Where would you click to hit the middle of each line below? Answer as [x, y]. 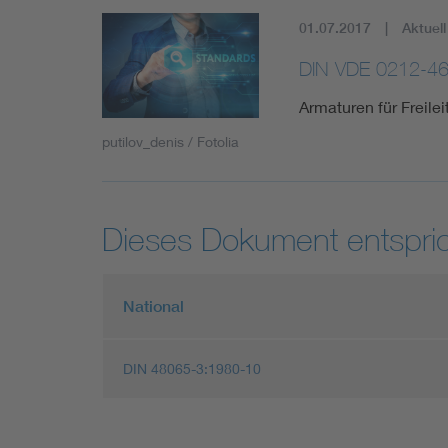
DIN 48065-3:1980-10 [192, 368]
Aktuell [423, 28]
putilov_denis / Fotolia [170, 141]
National [153, 305]
